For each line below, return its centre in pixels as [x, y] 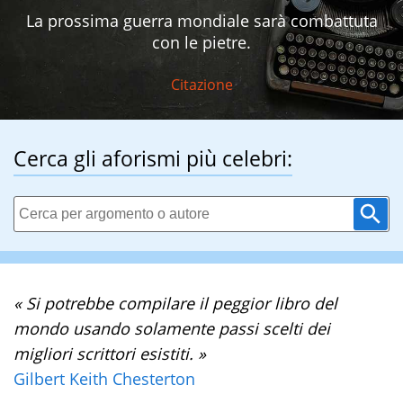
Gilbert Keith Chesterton [104, 379]
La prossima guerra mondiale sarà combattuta [201, 21]
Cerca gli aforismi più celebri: [153, 159]
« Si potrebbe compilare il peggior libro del [175, 304]
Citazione [201, 84]
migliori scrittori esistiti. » [110, 354]
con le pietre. [201, 43]
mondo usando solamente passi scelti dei [172, 329]
